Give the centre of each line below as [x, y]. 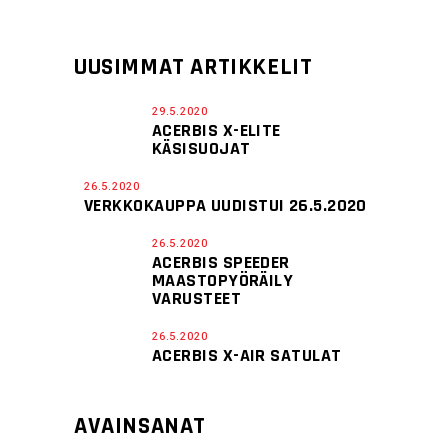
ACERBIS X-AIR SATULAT [247, 355]
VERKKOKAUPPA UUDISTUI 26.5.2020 [225, 205]
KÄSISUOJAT [201, 148]
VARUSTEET [197, 298]
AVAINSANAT [140, 426]
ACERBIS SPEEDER [221, 262]
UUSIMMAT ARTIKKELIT [193, 67]
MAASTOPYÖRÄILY [223, 280]
